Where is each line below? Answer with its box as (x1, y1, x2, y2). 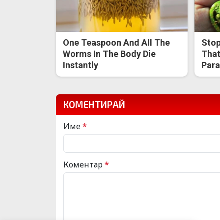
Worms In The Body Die (63, 49, 156, 59)
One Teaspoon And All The (63, 37, 170, 48)
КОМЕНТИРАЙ (63, 99, 125, 110)
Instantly (63, 60, 99, 71)
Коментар (63, 159, 105, 170)
